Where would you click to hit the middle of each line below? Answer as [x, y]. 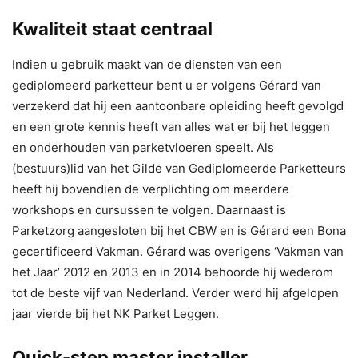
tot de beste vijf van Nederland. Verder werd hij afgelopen [175, 292]
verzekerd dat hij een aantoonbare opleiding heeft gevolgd [178, 105]
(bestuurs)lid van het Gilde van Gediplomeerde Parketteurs [179, 168]
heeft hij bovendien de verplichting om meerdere [151, 189]
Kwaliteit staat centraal [112, 28]
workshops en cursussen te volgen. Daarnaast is [149, 209]
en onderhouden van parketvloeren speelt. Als [143, 147]
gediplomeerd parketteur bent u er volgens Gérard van [167, 85]
